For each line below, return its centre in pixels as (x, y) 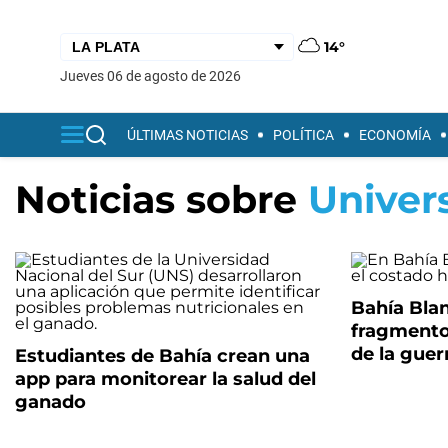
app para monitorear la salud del (165, 379)
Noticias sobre (161, 199)
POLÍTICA (303, 135)
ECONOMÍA (395, 135)
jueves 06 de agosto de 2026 (154, 75)
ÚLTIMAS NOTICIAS (187, 135)
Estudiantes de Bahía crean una (162, 356)
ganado (50, 402)
